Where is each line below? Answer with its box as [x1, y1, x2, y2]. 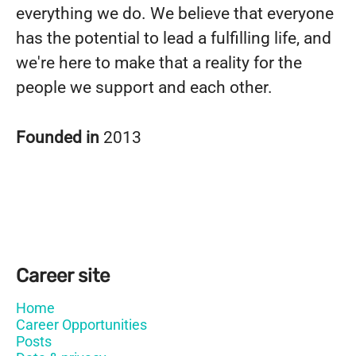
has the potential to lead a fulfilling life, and [16, 29, 331, 48]
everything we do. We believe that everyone [16, 4, 334, 23]
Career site [16, 265, 110, 287]
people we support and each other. [16, 78, 273, 97]
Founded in [16, 128, 103, 147]
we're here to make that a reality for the [16, 53, 302, 72]
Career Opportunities [16, 316, 147, 333]
